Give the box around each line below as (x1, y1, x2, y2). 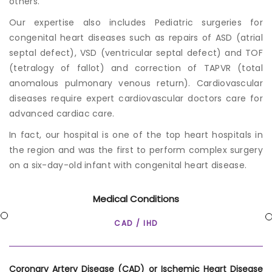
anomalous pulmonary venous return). (9, 76, 197, 89)
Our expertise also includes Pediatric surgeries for (9, 16, 263, 29)
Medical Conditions (93, 192, 179, 205)
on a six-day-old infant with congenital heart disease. (9, 158, 247, 171)
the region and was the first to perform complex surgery (9, 143, 263, 156)
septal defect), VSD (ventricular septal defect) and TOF (9, 46, 263, 59)
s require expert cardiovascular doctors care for (42, 92, 263, 104)
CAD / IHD (114, 217, 158, 228)
